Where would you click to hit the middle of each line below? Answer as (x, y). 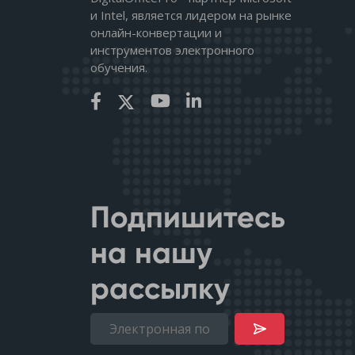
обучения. (119, 68)
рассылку (160, 289)
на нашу (151, 253)
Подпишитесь (188, 218)
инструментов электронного (172, 50)
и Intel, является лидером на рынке (191, 15)
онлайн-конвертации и (156, 33)
